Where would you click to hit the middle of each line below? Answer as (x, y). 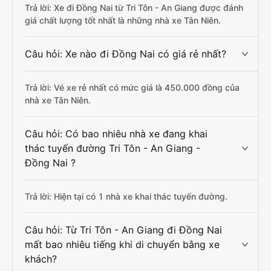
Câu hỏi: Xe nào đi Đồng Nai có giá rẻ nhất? (126, 54)
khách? (41, 259)
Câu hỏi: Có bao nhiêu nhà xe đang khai (116, 134)
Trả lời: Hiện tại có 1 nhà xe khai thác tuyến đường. (126, 196)
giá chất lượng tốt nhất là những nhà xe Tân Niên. (123, 20)
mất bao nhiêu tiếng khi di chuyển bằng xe (122, 244)
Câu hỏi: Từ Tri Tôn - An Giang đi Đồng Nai (123, 230)
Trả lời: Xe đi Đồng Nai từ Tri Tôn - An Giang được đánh (134, 8)
